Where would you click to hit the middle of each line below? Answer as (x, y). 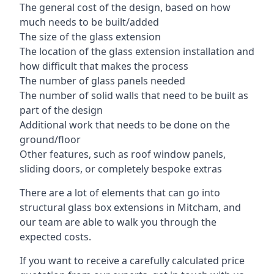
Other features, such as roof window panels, (123, 154)
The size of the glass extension (90, 36)
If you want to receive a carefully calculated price (132, 260)
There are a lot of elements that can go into (120, 192)
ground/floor (50, 139)
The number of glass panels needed (102, 80)
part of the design (61, 110)
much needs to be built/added (89, 22)
